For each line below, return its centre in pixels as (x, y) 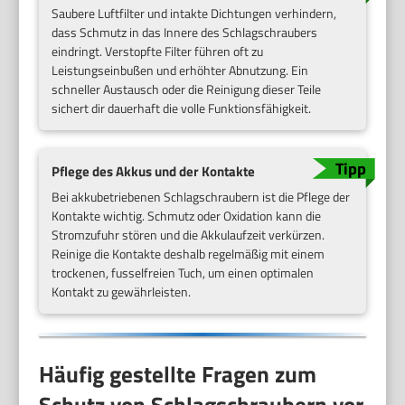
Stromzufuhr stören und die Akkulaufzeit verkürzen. (188, 235)
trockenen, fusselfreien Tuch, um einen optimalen (183, 273)
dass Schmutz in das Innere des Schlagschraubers (185, 32)
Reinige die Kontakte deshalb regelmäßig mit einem (188, 254)
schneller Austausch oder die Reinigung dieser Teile (187, 89)
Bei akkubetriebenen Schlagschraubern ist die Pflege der (201, 197)
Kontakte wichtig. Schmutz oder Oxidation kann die (187, 216)
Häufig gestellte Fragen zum (178, 374)
